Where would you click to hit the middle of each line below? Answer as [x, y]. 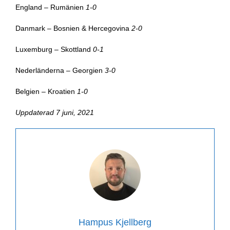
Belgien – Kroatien [46, 91]
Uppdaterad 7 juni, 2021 [55, 112]
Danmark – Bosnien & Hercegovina [73, 28]
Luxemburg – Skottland [54, 49]
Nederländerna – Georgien [60, 70]
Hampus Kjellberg [115, 222]
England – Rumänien [50, 7]
